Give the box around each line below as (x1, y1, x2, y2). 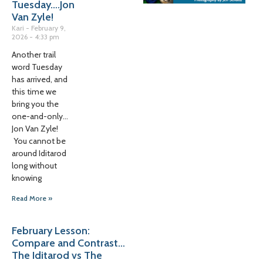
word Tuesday (12, 62, 62, 72)
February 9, (31, 23, 66, 32)
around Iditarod (12, 148, 66, 159)
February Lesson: (12, 224, 90, 237)
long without (12, 160, 57, 171)
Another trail (12, 49, 56, 60)
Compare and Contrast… (12, 237, 125, 249)
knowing (12, 173, 42, 183)
